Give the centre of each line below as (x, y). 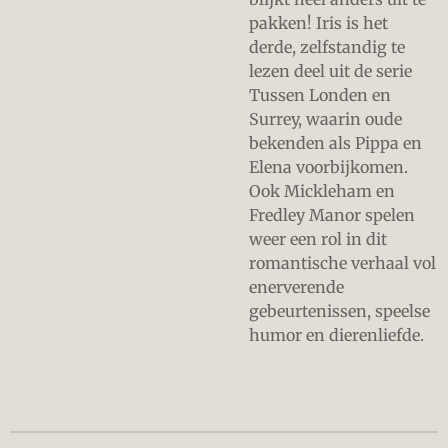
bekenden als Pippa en (335, 143)
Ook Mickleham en (322, 191)
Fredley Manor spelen (332, 215)
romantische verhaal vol (342, 263)
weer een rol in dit (318, 239)
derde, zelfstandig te (327, 47)
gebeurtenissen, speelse (339, 311)
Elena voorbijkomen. (328, 167)
